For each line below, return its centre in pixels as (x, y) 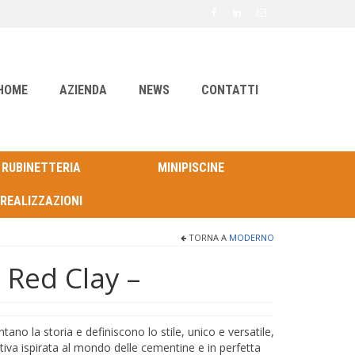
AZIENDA (83, 90)
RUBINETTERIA (42, 168)
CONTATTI (229, 90)
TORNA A (208, 238)
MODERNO (252, 238)
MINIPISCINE (191, 168)
